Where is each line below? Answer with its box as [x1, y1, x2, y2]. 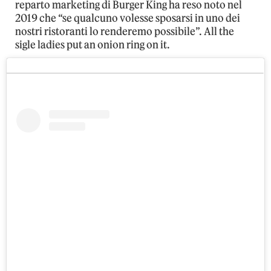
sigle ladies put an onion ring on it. [15, 38, 170, 52]
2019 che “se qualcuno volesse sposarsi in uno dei [15, 11, 240, 25]
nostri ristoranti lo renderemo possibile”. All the [15, 25, 234, 39]
